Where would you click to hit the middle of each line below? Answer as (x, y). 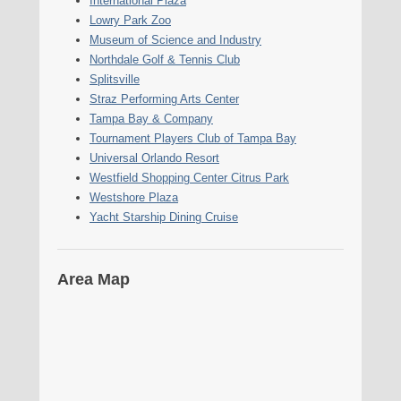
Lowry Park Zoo (130, 20)
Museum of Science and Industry (175, 39)
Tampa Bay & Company (151, 118)
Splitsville (115, 79)
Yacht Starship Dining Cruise (164, 217)
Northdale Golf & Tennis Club (165, 59)
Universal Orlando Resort (154, 158)
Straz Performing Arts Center (164, 98)
